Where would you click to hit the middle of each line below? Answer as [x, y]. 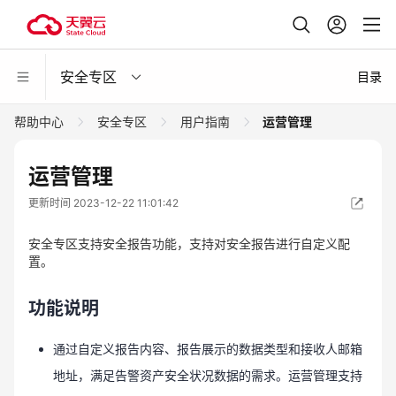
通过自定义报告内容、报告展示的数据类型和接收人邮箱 [208, 349]
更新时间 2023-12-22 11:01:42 [103, 203]
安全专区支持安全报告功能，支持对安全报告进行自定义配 [189, 244]
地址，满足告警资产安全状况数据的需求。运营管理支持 [208, 375]
